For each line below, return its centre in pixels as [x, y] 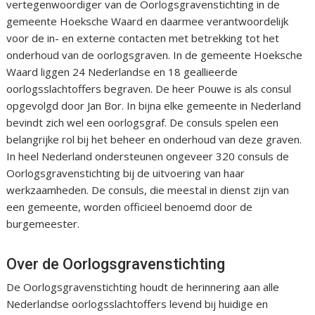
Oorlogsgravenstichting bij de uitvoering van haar [126, 173]
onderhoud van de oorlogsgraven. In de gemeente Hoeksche [155, 55]
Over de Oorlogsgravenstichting [116, 264]
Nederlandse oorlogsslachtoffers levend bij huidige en [137, 304]
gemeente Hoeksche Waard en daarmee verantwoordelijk [148, 21]
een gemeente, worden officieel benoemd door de [130, 207]
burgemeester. [43, 224]
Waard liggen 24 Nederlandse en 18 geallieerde [122, 72]
